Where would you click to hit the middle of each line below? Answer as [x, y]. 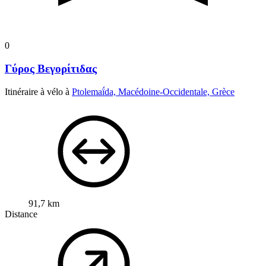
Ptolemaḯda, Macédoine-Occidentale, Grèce [153, 91]
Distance [21, 214]
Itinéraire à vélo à [38, 91]
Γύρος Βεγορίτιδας [51, 68]
